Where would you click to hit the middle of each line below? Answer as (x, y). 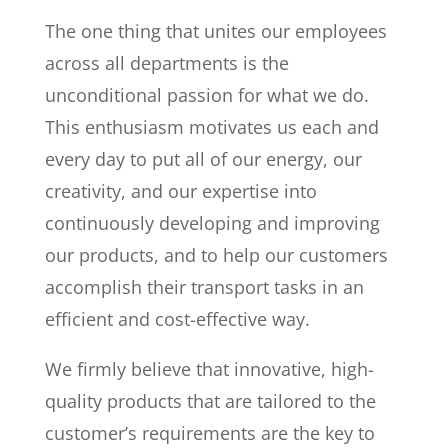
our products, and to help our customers (216, 255)
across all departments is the (166, 63)
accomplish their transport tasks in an (204, 287)
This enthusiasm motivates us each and (211, 127)
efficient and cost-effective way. (177, 319)
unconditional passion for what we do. (206, 95)
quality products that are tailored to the (210, 401)
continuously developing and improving (212, 223)
